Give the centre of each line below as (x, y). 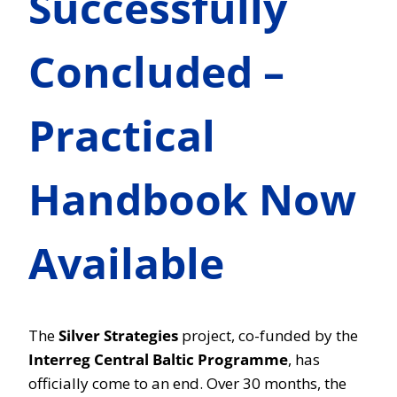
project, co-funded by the (268, 335)
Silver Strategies (118, 335)
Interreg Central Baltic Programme (158, 359)
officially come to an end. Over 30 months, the (187, 383)
